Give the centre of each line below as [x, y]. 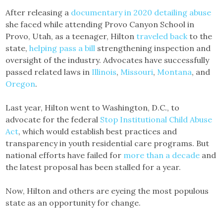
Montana [175, 72]
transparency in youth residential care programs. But [108, 143]
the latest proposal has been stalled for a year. [93, 167]
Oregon [21, 84]
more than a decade [162, 155]
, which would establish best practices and [98, 131]
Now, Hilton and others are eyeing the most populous [107, 191]
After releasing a [38, 12]
